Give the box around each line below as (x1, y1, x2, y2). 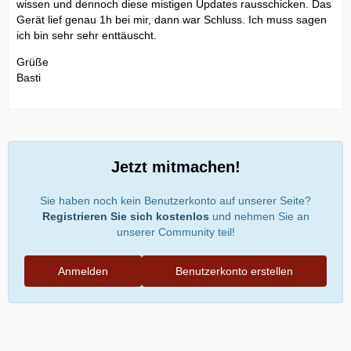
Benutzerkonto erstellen (175, 265, 293, 278)
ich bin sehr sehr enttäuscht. (16, 29, 157, 42)
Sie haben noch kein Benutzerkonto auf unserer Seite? (40, 194, 311, 208)
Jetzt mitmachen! (110, 158, 241, 176)
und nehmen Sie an (208, 210, 309, 223)
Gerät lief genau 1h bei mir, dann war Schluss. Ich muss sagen (16, 13, 327, 27)
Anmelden (58, 265, 108, 278)
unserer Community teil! (116, 226, 235, 239)
